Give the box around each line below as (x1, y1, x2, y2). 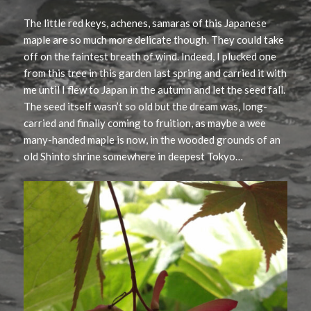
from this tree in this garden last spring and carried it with (24, 67, 287, 80)
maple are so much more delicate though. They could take (24, 33, 285, 47)
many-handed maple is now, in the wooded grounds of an (24, 133, 281, 146)
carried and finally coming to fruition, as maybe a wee (24, 117, 267, 130)
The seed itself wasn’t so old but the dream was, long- (24, 100, 268, 113)
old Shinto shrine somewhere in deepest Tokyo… (24, 150, 244, 163)
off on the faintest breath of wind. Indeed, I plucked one (24, 50, 277, 63)
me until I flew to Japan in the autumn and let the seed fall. (24, 83, 286, 96)
